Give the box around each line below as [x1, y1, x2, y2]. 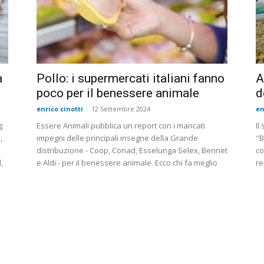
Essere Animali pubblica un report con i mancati [37, 120, 205, 131]
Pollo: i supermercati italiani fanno [37, 71, 225, 86]
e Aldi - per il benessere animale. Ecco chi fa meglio [37, 157, 217, 169]
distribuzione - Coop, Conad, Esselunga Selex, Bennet [37, 145, 227, 156]
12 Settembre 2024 [91, 104, 150, 114]
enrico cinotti [37, 104, 83, 114]
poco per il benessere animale [37, 86, 199, 101]
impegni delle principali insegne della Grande [37, 133, 198, 144]
